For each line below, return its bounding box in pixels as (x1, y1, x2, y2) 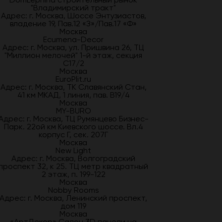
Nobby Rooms (48, 185, 99, 195)
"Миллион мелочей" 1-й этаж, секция (4, 51, 142, 60)
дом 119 (60, 201, 86, 211)
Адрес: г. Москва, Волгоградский (11, 154, 135, 163)
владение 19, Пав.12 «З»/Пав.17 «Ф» (10, 19, 137, 28)
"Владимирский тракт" (31, 3, 116, 12)
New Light (55, 146, 91, 155)
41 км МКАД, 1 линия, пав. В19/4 (17, 90, 130, 100)
